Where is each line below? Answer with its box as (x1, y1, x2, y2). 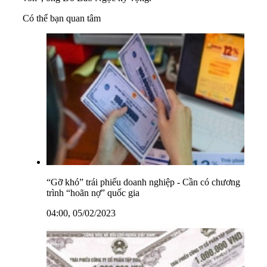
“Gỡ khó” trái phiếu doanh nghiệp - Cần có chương (46, 177, 240, 188)
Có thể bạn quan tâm (23, 13, 101, 24)
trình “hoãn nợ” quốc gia (46, 188, 139, 198)
